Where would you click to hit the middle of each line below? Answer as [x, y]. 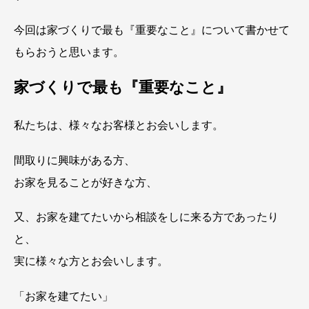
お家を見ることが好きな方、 [86, 182]
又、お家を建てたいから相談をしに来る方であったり [146, 217]
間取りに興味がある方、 [74, 160]
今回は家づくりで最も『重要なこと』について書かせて [152, 30]
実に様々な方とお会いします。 [91, 261]
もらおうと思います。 [69, 52]
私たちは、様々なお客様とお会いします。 [119, 125]
